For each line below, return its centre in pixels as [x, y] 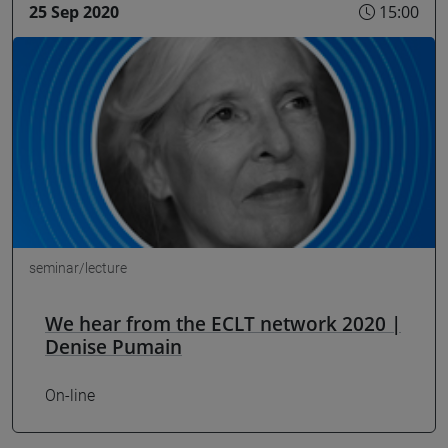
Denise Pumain [113, 347]
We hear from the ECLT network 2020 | [223, 324]
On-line [70, 395]
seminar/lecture [78, 268]
